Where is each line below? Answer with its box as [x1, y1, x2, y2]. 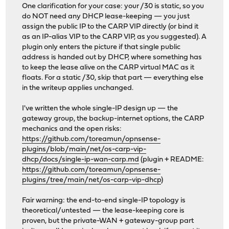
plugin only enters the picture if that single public [22, 43, 181, 51]
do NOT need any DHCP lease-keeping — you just [22, 12, 190, 20]
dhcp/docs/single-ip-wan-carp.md [22, 155, 140, 164]
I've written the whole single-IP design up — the [22, 104, 178, 112]
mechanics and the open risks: [22, 125, 122, 133]
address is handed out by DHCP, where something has [22, 53, 202, 61]
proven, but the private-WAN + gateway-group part [22, 217, 194, 225]
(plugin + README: [139, 155, 204, 164]
